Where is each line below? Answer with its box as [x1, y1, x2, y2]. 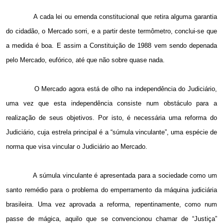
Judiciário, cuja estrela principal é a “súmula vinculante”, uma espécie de [6, 128, 217, 136]
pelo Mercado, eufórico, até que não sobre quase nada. [6, 56, 165, 64]
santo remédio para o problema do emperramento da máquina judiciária [6, 186, 217, 194]
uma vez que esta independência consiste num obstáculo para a [6, 100, 217, 108]
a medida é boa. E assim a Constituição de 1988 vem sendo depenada [6, 42, 217, 50]
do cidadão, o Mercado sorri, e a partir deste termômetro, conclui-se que [6, 27, 217, 35]
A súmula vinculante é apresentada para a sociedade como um [33, 172, 218, 180]
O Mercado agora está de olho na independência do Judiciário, [34, 85, 218, 93]
